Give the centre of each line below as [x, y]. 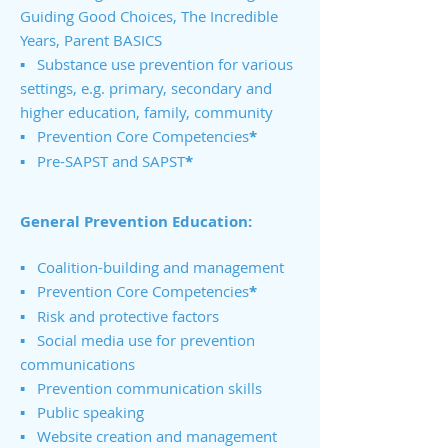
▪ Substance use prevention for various [156, 64]
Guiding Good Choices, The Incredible [149, 16]
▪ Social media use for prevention [137, 340]
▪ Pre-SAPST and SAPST [102, 161]
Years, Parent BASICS [91, 40]
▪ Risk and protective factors [119, 316]
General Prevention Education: [136, 221]
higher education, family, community [148, 112]
